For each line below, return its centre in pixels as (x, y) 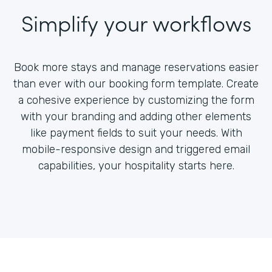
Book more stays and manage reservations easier (136, 67)
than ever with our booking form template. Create (136, 83)
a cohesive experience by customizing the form (136, 100)
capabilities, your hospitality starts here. (136, 165)
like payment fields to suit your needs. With (136, 133)
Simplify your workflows (136, 22)
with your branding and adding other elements (136, 116)
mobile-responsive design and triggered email (136, 149)
